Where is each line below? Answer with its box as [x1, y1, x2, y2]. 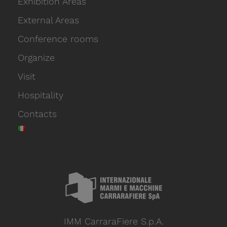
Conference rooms [17, 33, 98, 44]
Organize [17, 52, 55, 63]
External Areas [17, 15, 79, 25]
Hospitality [17, 90, 63, 100]
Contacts [17, 108, 57, 119]
